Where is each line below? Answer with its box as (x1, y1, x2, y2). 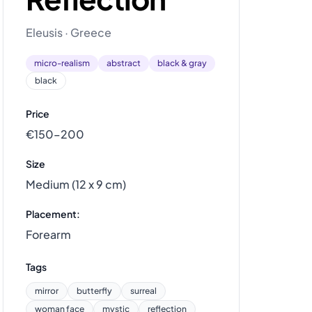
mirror (35, 286, 58, 296)
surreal (130, 286, 157, 296)
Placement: (26, 208, 80, 220)
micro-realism (34, 58, 90, 68)
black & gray (157, 58, 207, 68)
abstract (107, 58, 141, 68)
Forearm (26, 227, 71, 242)
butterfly (77, 286, 112, 296)
